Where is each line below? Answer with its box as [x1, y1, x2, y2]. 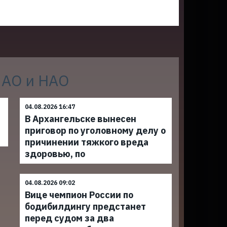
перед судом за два [25, 212, 115, 224]
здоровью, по [25, 148, 86, 160]
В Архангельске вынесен [25, 113, 137, 125]
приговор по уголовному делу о [25, 125, 166, 136]
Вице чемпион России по [25, 189, 134, 201]
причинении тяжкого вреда [25, 136, 149, 148]
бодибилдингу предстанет [25, 201, 146, 212]
